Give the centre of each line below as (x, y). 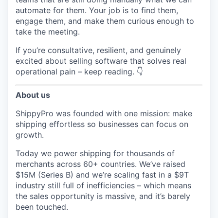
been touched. (42, 207)
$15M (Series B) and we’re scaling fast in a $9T (102, 174)
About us (33, 95)
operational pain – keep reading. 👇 (79, 71)
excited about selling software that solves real (101, 61)
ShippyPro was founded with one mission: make (104, 113)
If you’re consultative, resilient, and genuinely (98, 50)
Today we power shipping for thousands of (95, 153)
